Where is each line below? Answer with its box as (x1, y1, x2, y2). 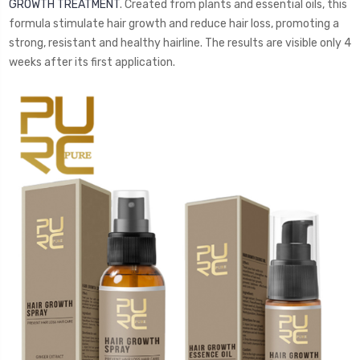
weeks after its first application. (9, 55, 175, 69)
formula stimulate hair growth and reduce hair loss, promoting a (9, 16, 339, 31)
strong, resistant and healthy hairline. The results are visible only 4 (9, 35, 351, 50)
